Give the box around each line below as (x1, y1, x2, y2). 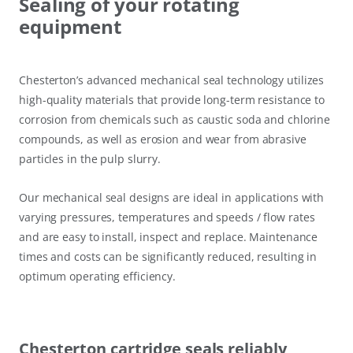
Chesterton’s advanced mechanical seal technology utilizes (19, 72, 325, 88)
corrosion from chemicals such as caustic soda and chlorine (19, 112, 331, 128)
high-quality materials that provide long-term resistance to (19, 92, 325, 108)
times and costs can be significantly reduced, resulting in (19, 249, 318, 265)
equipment (19, 13, 122, 40)
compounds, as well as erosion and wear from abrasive (19, 132, 307, 147)
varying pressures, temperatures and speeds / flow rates (19, 210, 315, 225)
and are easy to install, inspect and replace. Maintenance (19, 229, 318, 245)
